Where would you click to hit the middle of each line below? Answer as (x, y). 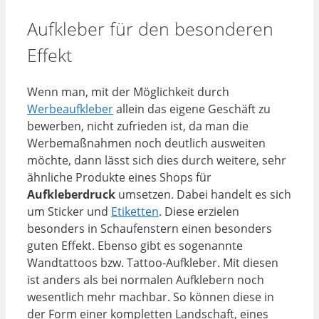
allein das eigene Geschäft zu (192, 109)
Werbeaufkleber (70, 109)
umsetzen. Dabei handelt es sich (203, 194)
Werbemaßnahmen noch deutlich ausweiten (146, 143)
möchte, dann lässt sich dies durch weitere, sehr (157, 160)
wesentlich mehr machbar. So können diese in (151, 297)
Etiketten (135, 211)
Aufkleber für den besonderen (150, 29)
